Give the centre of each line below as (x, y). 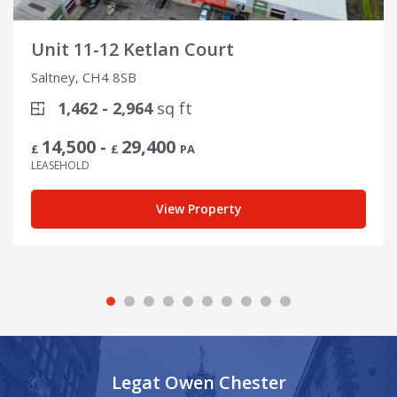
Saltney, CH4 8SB (84, 78)
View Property (198, 209)
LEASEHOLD (60, 166)
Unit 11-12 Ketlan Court (132, 50)
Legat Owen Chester (198, 383)
